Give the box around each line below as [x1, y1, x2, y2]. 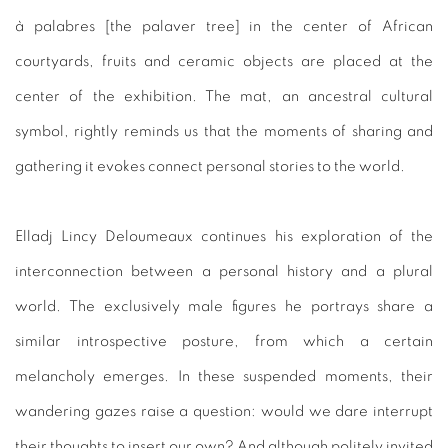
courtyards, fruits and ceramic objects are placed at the [15, 53, 433, 69]
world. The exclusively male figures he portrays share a [15, 298, 433, 314]
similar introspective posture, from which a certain [15, 333, 433, 349]
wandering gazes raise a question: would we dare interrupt [15, 403, 433, 419]
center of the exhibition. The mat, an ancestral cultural [15, 88, 433, 104]
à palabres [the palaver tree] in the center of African [15, 18, 433, 34]
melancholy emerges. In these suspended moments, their [15, 368, 433, 384]
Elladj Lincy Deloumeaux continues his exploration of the [15, 228, 433, 244]
